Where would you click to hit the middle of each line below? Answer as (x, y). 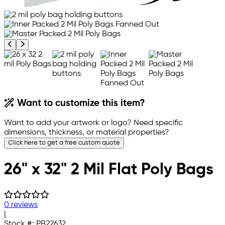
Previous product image (47, 44)
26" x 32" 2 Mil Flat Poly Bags (109, 170)
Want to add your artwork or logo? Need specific (93, 123)
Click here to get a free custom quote (64, 143)
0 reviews (21, 205)
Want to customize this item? (80, 104)
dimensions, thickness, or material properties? (87, 133)
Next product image (54, 44)
